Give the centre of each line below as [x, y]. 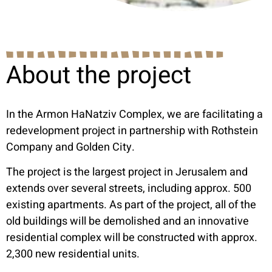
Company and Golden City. [70, 147]
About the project [99, 75]
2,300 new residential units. [73, 254]
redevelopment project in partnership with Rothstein [132, 131]
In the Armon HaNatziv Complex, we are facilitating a [134, 114]
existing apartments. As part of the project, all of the [131, 205]
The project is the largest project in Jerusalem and [127, 172]
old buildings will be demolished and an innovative [127, 221]
